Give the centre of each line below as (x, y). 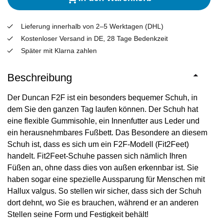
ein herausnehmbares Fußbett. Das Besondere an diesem (107, 132)
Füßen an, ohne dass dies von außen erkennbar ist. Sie (103, 167)
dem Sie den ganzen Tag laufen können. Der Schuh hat (103, 109)
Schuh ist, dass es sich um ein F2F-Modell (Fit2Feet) (98, 144)
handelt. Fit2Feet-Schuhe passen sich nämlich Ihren (97, 156)
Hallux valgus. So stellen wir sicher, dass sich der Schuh (104, 191)
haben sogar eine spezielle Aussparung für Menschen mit (106, 179)
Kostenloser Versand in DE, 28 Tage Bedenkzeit (94, 38)
